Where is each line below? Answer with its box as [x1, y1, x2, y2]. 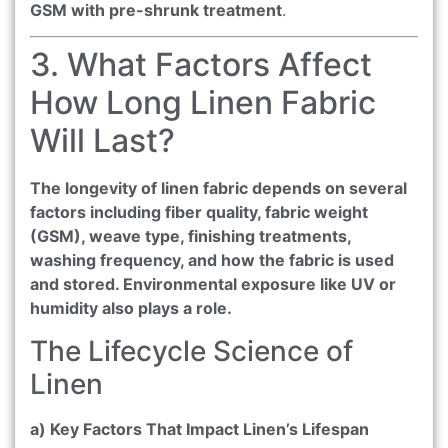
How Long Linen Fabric [30, 83, 376, 123]
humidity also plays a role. [30, 298, 232, 319]
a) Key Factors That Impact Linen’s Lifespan [30, 418, 369, 439]
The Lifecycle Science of [30, 333, 353, 368]
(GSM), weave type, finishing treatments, [30, 226, 351, 247]
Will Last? [30, 121, 175, 161]
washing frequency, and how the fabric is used [30, 250, 394, 271]
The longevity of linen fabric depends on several [30, 178, 407, 199]
